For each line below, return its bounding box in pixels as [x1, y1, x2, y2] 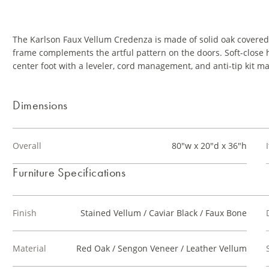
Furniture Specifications [13, 165, 125, 180]
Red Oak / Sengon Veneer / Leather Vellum [76, 243, 247, 254]
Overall [13, 140, 42, 151]
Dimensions [13, 97, 68, 113]
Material [13, 243, 47, 254]
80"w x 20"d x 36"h [171, 140, 247, 151]
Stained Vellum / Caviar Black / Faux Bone [80, 207, 247, 219]
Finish [13, 207, 37, 219]
